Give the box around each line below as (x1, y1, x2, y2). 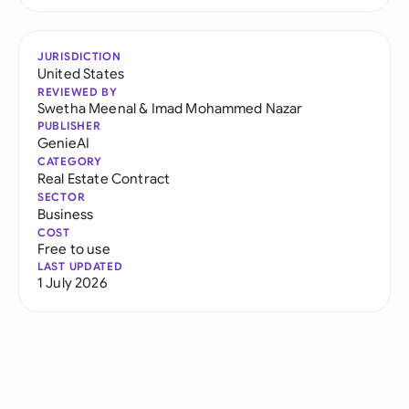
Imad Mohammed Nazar (151, 100, 303, 117)
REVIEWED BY (37, 85, 118, 99)
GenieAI (37, 134, 90, 152)
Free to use (37, 240, 110, 257)
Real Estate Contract (37, 170, 171, 187)
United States (37, 65, 125, 82)
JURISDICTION (37, 49, 121, 63)
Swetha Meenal (37, 100, 137, 117)
